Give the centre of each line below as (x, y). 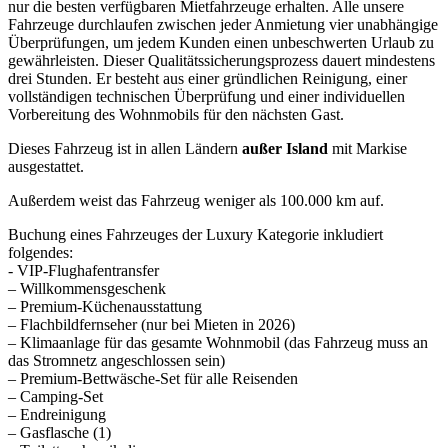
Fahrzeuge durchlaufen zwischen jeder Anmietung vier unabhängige (223, 24)
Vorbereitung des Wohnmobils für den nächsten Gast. (176, 114)
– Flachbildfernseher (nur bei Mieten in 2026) (151, 324)
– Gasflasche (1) (59, 432)
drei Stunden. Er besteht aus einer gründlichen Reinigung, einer (207, 78)
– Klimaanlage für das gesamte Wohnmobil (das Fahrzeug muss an (218, 342)
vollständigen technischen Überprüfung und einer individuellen (206, 96)
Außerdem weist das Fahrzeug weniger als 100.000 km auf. (196, 200)
